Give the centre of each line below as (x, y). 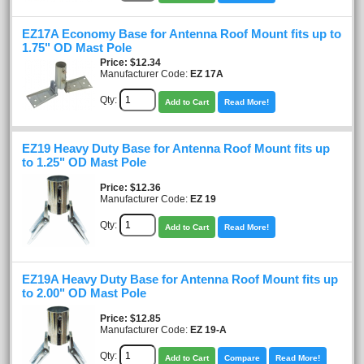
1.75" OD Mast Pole (77, 48)
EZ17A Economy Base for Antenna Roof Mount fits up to (182, 34)
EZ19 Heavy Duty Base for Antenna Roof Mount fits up (176, 148)
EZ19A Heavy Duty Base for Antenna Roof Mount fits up (180, 279)
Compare (242, 357)
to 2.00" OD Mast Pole (84, 293)
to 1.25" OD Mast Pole (84, 162)
